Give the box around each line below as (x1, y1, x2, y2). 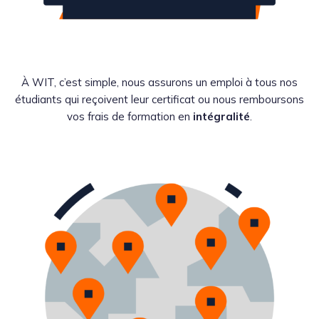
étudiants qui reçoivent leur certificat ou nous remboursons (15, 93, 304, 107)
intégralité (190, 110, 250, 124)
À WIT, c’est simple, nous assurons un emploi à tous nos (21, 75, 298, 90)
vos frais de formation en (67, 110, 190, 124)
